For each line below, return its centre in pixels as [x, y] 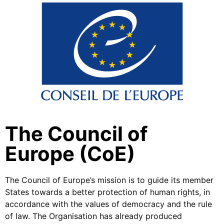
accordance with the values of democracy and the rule [108, 204]
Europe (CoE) [70, 153]
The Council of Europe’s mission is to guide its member [109, 180]
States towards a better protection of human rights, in [107, 192]
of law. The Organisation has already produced [93, 216]
